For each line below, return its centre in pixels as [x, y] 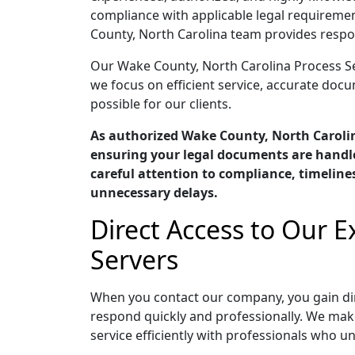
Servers [134, 260]
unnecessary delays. [154, 193]
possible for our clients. [161, 104]
